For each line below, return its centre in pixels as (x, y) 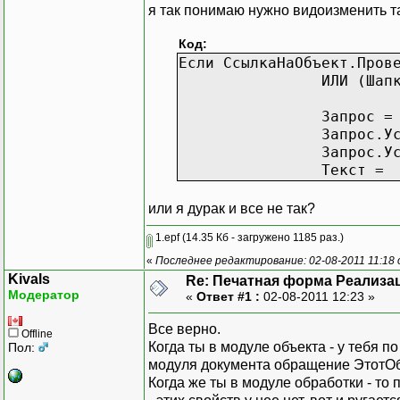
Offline (36, 333)
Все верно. (184, 329)
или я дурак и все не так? (232, 208)
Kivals (29, 279)
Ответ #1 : (228, 296)
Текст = (353, 170)
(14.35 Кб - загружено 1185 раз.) (262, 237)
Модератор (44, 294)
